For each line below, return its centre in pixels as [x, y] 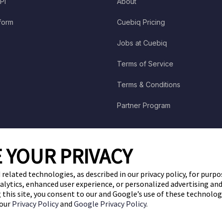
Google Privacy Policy [110, 204]
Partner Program [143, 106]
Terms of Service [145, 64]
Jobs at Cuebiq [142, 43]
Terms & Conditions [148, 85]
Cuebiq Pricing [141, 22]
